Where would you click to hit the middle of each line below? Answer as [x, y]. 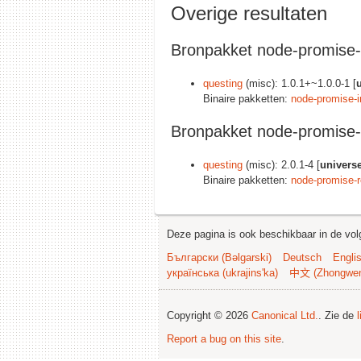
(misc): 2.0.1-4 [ [281, 164]
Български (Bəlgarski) [219, 257]
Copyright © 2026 [209, 315]
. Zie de [338, 315]
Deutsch [302, 257]
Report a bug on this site [224, 338]
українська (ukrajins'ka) [222, 272]
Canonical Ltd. [285, 315]
